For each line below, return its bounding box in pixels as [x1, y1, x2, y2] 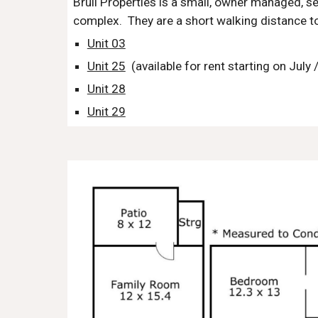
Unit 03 [87, 36, 126, 50]
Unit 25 [87, 59, 126, 73]
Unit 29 [87, 104, 126, 119]
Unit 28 [87, 82, 126, 96]
